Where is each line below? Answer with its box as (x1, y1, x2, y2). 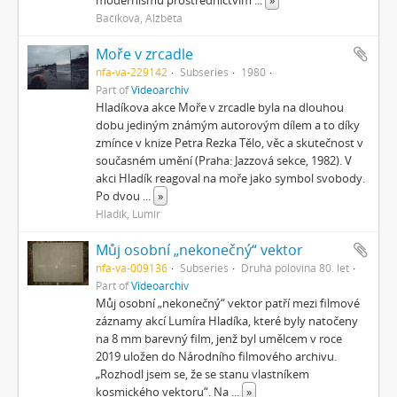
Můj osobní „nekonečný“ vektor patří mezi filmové (96, 295, 361, 311)
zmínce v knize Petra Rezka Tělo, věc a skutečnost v (96, 135, 364, 151)
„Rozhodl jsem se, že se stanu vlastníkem (96, 366, 310, 382)
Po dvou (96, 188, 144, 204)
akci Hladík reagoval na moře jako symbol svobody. (96, 170, 366, 186)
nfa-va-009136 (96, 261, 168, 275)
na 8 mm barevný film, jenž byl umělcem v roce (96, 331, 343, 346)
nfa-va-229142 (96, 65, 168, 79)
